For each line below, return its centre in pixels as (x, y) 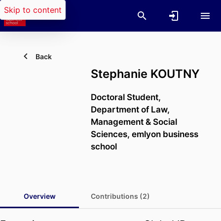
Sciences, (111, 134)
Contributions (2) (120, 196)
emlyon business (165, 134)
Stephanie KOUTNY (145, 74)
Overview (39, 196)
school (104, 147)
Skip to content (33, 10)
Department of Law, (130, 110)
